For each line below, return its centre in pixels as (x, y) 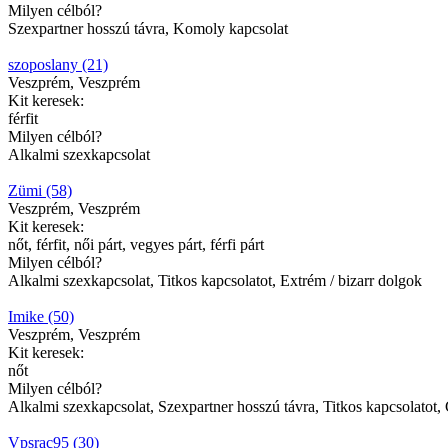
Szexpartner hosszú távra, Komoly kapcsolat (148, 28)
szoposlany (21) (58, 64)
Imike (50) (41, 316)
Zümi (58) (40, 190)
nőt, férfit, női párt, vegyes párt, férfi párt (136, 244)
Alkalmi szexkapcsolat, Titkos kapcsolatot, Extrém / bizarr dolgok (215, 280)
